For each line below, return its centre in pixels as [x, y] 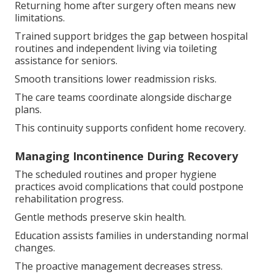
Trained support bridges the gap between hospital [131, 36]
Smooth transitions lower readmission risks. [116, 79]
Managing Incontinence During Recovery [126, 156]
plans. [28, 109]
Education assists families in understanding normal [131, 235]
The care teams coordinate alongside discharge [123, 97]
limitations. [40, 17]
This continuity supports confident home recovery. [130, 128]
